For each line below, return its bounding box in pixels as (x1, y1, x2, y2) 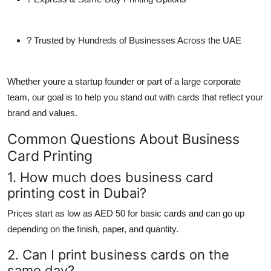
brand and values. (7, 107, 77, 118)
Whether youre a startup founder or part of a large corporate (7, 76, 241, 87)
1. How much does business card (7, 169, 214, 185)
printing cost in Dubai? (7, 184, 146, 201)
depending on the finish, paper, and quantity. (7, 223, 178, 234)
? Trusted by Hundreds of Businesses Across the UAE (27, 34, 241, 45)
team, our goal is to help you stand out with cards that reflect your (7, 91, 263, 102)
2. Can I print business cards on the (7, 246, 229, 263)
